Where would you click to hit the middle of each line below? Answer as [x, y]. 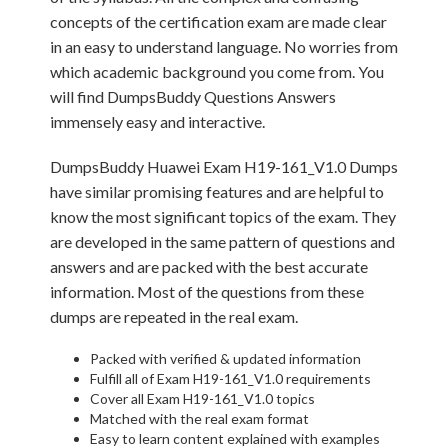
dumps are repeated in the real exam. [174, 316]
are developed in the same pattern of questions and [222, 241]
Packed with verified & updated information [225, 358]
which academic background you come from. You [217, 71]
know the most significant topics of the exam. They [223, 216]
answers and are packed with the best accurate [209, 266]
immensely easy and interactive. [157, 121]
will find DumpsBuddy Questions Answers [193, 96]
